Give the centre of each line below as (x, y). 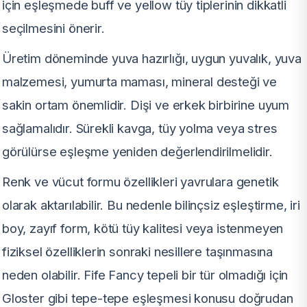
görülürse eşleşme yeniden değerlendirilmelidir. (137, 151)
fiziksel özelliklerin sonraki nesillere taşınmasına (138, 251)
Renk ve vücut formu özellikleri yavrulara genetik (140, 181)
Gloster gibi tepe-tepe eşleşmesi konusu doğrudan (148, 298)
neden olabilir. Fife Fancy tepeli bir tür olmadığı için (145, 274)
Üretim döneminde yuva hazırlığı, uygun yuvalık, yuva (152, 58)
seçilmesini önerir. (53, 28)
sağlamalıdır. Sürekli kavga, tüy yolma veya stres (140, 128)
